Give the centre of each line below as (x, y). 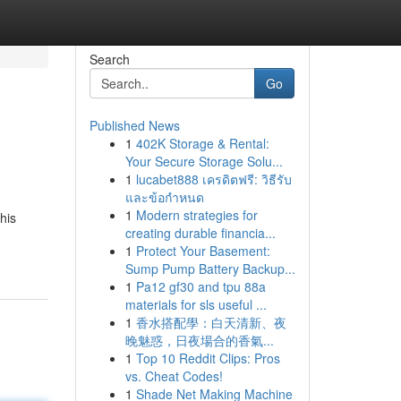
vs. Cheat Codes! (174, 376)
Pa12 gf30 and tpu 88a (200, 286)
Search (109, 59)
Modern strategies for (196, 215)
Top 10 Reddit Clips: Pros (208, 358)
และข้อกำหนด (164, 197)
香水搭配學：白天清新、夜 (211, 322)
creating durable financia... (200, 233)
